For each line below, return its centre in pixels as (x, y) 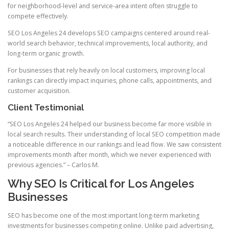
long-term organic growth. (46, 53)
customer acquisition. (39, 91)
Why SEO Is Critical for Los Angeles (101, 184)
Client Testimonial (46, 108)
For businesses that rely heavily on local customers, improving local (106, 71)
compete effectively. (38, 16)
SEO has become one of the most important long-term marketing (104, 215)
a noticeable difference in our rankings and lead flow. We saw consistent (114, 145)
